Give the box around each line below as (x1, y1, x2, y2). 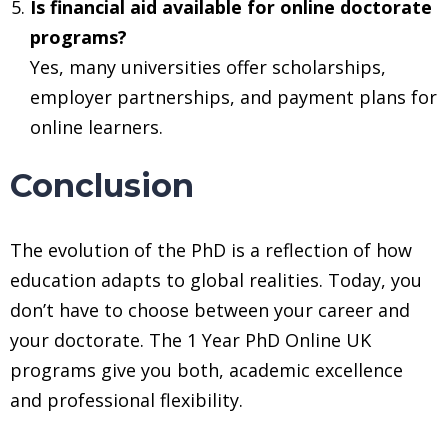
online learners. (30, 114, 163, 139)
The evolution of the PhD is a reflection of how (10, 237, 412, 262)
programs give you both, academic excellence (10, 357, 403, 382)
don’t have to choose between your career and (10, 297, 410, 322)
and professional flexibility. (10, 387, 243, 412)
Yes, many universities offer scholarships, (30, 54, 386, 79)
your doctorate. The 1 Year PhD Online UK (10, 327, 371, 352)
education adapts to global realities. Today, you (10, 267, 422, 292)
